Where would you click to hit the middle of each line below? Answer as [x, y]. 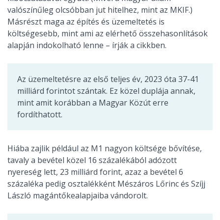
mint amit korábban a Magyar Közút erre [93, 103]
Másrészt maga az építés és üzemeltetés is [86, 22]
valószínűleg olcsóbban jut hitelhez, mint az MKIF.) [100, 10]
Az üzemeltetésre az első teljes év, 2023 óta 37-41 [108, 79]
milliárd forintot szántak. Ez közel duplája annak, [106, 91]
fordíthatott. [40, 114]
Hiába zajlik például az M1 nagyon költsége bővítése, [105, 148]
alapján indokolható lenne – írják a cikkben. [87, 45]
